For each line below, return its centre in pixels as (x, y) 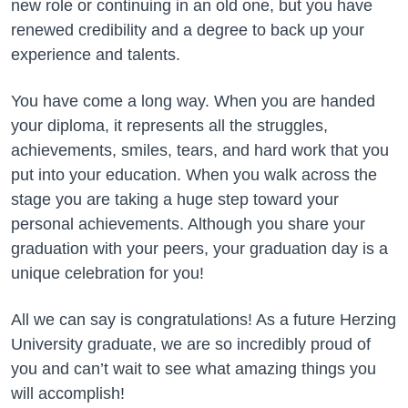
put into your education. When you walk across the (194, 175)
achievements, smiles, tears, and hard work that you (200, 150)
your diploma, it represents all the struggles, (169, 126)
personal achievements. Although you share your (188, 224)
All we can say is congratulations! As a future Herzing (204, 320)
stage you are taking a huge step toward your (175, 199)
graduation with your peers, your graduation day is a (199, 249)
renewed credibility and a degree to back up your (188, 30)
